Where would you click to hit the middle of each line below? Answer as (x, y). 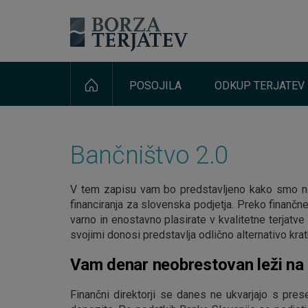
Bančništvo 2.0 (149, 155)
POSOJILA (155, 86)
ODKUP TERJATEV (260, 86)
